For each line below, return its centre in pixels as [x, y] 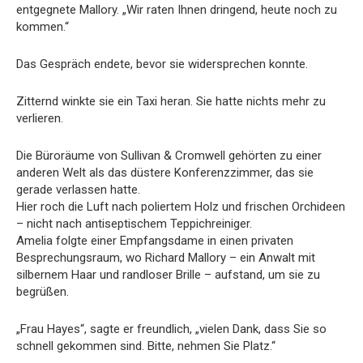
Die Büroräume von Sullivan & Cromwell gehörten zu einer [169, 155]
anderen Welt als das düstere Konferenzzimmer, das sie [165, 172]
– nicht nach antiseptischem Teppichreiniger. [134, 223]
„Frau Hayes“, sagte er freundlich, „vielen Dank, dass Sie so [171, 329]
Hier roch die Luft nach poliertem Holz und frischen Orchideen [181, 206]
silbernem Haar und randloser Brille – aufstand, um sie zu [168, 274]
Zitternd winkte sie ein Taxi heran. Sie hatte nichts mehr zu [171, 101]
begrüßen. [43, 291]
